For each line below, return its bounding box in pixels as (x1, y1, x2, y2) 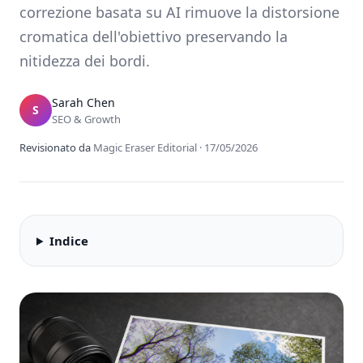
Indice (49, 233, 88, 249)
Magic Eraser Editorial (93, 140, 197, 155)
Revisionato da (19, 140, 91, 155)
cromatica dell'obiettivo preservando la (19, 27, 288, 46)
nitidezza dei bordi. (19, 51, 150, 70)
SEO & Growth (52, 112, 121, 126)
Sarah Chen (52, 95, 115, 110)
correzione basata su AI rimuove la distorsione (19, 2, 340, 22)
